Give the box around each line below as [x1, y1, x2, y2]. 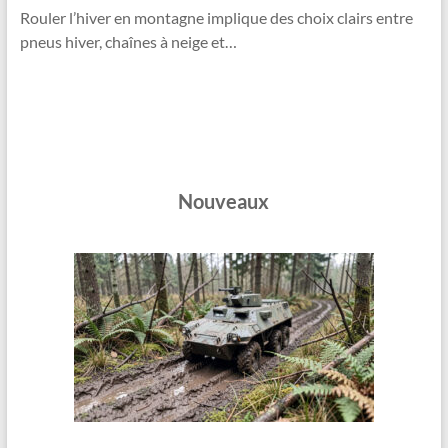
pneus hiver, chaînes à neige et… [19, 32, 237, 52]
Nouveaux [178, 189, 270, 214]
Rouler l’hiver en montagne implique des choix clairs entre [19, 8, 413, 28]
